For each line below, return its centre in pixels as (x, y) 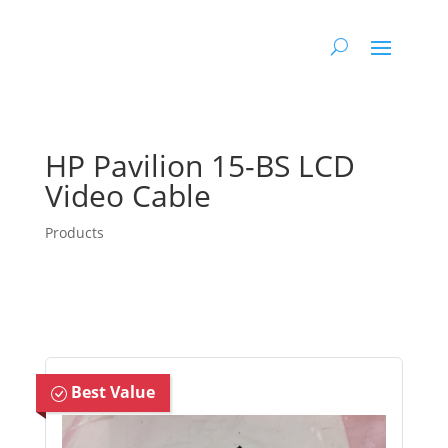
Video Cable (127, 195)
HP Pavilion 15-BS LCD (199, 165)
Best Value (110, 392)
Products (74, 232)
